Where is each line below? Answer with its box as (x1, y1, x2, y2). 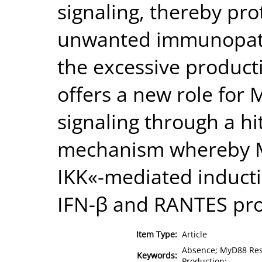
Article (182, 228, 207, 240)
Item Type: (136, 228, 177, 240)
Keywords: (137, 249, 177, 261)
